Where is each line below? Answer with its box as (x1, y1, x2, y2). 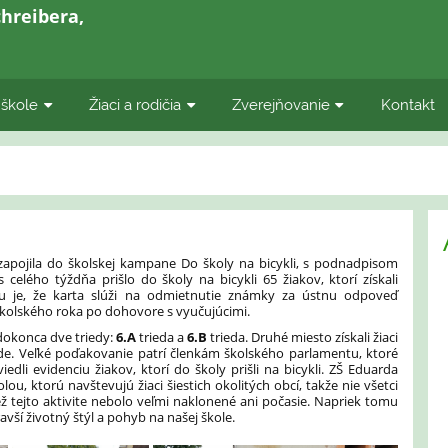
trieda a (135, 328, 187, 347)
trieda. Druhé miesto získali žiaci (207, 328, 399, 347)
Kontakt (380, 96, 435, 113)
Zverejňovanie (232, 96, 331, 113)
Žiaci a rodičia (89, 96, 182, 113)
